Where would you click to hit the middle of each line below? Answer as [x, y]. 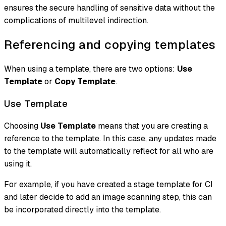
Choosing [22, 126]
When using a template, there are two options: [91, 69]
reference [22, 138]
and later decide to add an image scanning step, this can [108, 197]
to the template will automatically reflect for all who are [109, 151]
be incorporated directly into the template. [82, 209]
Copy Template [85, 82]
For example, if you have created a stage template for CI [108, 184]
